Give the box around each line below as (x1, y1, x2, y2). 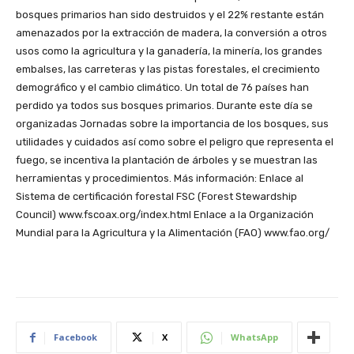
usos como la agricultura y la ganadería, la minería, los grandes (16, 45, 322, 58)
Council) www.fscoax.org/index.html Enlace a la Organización (16, 209, 314, 221)
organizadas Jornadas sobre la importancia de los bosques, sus (16, 118, 329, 130)
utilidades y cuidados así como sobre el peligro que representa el (16, 136, 333, 149)
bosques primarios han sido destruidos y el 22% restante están (16, 9, 324, 21)
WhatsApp (231, 331, 278, 344)
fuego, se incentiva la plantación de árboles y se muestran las (16, 154, 318, 167)
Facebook (54, 331, 97, 344)
